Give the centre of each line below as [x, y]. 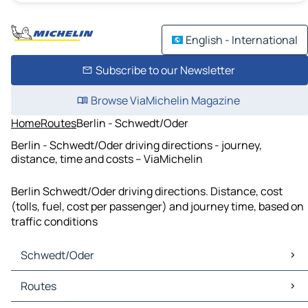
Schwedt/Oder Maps [65, 279]
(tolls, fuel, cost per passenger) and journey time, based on [157, 207]
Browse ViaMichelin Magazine [165, 100]
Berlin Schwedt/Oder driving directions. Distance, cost [147, 191]
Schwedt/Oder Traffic [68, 294]
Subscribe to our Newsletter [165, 70]
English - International [242, 40]
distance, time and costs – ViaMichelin [107, 158]
